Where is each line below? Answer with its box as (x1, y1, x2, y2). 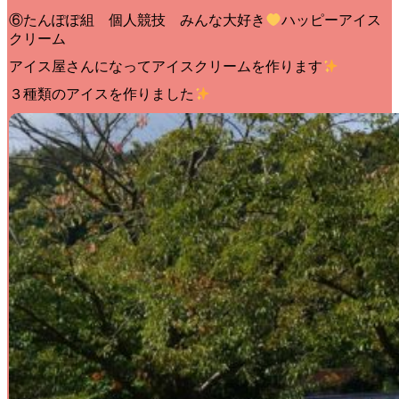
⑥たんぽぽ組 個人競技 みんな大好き (9, 12, 265, 28)
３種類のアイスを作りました (9, 86, 194, 102)
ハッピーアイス (281, 12, 382, 28)
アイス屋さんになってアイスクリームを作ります (9, 59, 322, 75)
